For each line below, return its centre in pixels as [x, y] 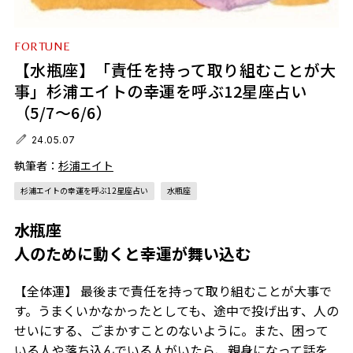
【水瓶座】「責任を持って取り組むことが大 [175, 69]
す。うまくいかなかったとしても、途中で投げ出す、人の [176, 310]
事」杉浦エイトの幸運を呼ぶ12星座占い [160, 91]
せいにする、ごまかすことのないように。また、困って [171, 330]
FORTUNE [42, 46]
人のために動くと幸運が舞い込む [132, 253]
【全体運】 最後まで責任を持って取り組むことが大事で [173, 290]
